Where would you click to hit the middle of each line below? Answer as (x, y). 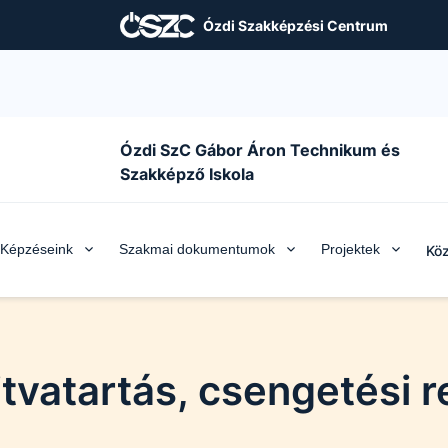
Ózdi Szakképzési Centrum (296, 25)
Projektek (350, 249)
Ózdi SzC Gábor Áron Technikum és (259, 150)
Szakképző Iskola (186, 174)
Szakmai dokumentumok (196, 249)
